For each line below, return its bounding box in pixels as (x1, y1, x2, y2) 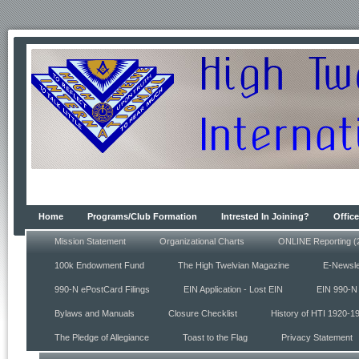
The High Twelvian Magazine (178, 260, 289, 270)
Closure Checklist (168, 309, 237, 318)
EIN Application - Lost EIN (184, 284, 283, 294)
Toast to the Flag (183, 333, 248, 342)
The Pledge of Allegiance (54, 333, 149, 342)
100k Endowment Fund (54, 260, 144, 270)
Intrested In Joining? (221, 212, 309, 221)
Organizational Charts (159, 236, 244, 246)
